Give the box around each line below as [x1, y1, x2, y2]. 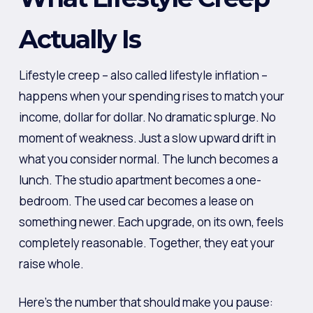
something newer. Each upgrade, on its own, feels [18, 213, 284, 230]
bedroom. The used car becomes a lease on [18, 192, 254, 209]
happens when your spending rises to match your [18, 87, 284, 104]
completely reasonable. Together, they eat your [18, 234, 275, 251]
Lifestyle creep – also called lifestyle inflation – [18, 66, 268, 83]
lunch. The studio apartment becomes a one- [18, 171, 261, 188]
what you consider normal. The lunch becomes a [18, 150, 278, 167]
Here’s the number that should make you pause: [18, 294, 273, 310]
